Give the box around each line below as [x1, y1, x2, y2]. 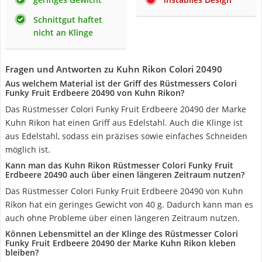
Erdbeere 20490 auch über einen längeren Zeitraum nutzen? [5, 169, 244, 180]
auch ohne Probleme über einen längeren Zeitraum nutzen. [5, 212, 240, 223]
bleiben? [5, 247, 39, 258]
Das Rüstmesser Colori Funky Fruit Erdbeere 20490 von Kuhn [5, 185, 243, 196]
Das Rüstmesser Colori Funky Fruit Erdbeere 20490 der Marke [5, 104, 246, 115]
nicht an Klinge [33, 27, 93, 38]
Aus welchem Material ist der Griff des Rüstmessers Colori [5, 78, 237, 89]
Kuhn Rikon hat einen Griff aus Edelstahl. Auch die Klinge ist [5, 117, 243, 128]
